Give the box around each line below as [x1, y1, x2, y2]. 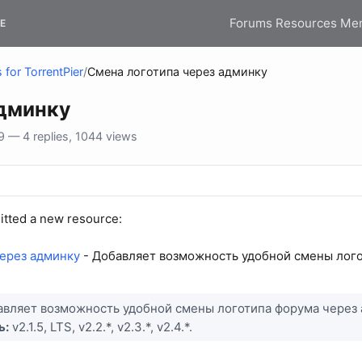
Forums [229, 15, 272, 31]
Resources [276, 15, 337, 31]
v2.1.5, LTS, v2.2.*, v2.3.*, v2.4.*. [9, 318, 193, 335]
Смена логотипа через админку [87, 65, 267, 79]
